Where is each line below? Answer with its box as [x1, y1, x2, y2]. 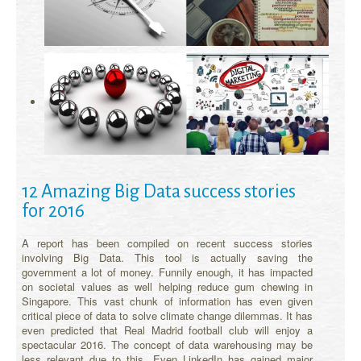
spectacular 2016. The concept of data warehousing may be [22, 336, 313, 352]
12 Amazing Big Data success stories [22, 180, 296, 201]
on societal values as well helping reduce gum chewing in [22, 278, 313, 294]
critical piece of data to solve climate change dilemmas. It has [22, 307, 313, 323]
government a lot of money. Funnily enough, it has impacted [22, 263, 313, 280]
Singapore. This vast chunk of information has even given [22, 293, 313, 309]
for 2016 [22, 200, 85, 221]
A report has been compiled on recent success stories [22, 234, 313, 251]
